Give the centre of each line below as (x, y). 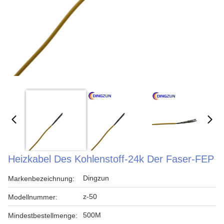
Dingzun (96, 178)
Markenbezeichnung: (41, 178)
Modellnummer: (33, 197)
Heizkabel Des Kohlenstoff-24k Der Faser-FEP (111, 159)
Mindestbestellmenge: (43, 215)
